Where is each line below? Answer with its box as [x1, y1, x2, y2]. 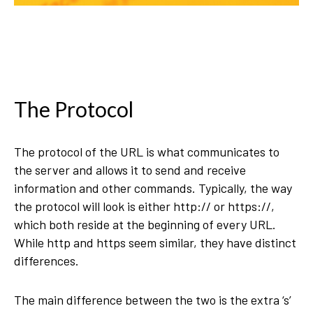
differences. [14, 253, 82, 268]
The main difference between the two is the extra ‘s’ [14, 292, 291, 307]
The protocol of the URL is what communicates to [14, 144, 279, 159]
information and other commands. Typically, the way [14, 180, 292, 196]
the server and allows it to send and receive [14, 162, 246, 177]
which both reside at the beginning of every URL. [14, 217, 276, 232]
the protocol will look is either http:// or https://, [14, 198, 275, 214]
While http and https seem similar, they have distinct [14, 235, 296, 250]
